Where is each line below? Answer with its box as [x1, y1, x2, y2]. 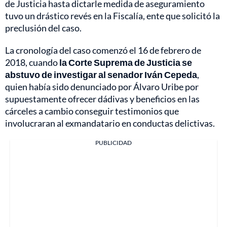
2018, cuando [5, 56, 59, 68]
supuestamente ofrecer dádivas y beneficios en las [5, 93, 200, 104]
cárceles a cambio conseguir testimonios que [5, 105, 179, 117]
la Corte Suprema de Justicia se [59, 56, 192, 68]
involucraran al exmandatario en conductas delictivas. [5, 117, 215, 129]
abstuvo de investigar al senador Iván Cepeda [5, 68, 197, 80]
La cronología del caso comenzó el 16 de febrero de [5, 44, 201, 56]
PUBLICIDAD [95, 138, 132, 146]
